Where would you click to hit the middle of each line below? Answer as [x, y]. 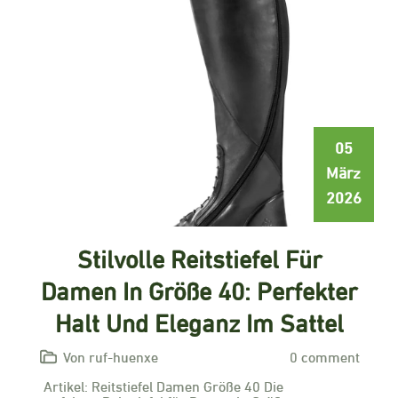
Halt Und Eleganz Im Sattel [199, 321]
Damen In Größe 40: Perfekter [199, 289]
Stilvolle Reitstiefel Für [199, 257]
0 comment [324, 356]
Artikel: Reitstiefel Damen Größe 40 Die [163, 385]
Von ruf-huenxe [111, 356]
